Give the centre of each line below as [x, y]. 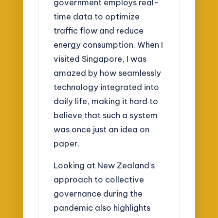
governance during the [98, 193]
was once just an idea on [102, 129]
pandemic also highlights [102, 207]
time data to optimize [97, 17]
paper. [67, 144]
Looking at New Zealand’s [104, 165]
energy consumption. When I [109, 45]
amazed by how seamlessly [108, 73]
